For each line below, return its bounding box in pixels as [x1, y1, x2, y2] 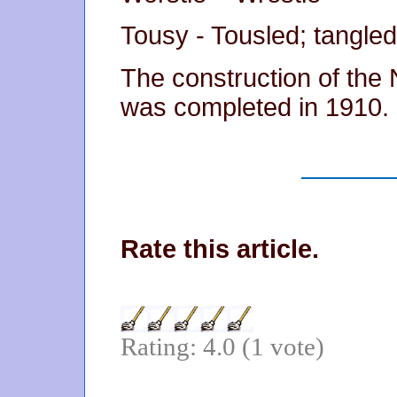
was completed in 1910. [121, 93, 389, 122]
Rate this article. [121, 234, 319, 263]
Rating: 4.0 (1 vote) [121, 332, 324, 362]
